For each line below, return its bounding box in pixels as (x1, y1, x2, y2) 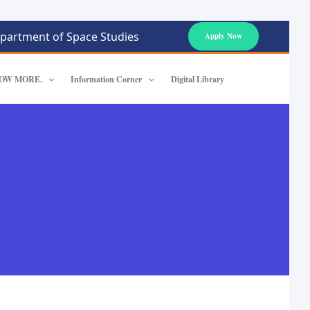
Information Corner (71, 73, 143, 85)
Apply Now (205, 30, 242, 42)
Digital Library (170, 73, 224, 85)
